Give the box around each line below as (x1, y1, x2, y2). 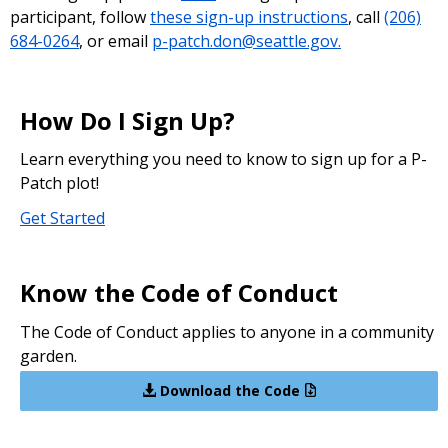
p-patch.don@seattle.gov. (152, 29, 341, 52)
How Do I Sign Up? (20, 103, 235, 137)
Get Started (20, 206, 105, 229)
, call (348, 5, 384, 28)
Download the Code (156, 380, 301, 400)
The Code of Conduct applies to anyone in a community (20, 320, 434, 343)
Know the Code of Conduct (20, 276, 338, 310)
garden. (20, 344, 77, 367)
